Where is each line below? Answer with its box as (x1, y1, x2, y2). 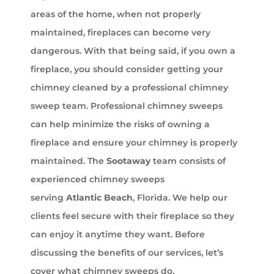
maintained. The (31, 155, 106, 166)
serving (31, 191, 66, 203)
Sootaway (106, 155, 150, 166)
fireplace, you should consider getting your (31, 63, 223, 75)
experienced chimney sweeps (31, 173, 165, 185)
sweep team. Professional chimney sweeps (31, 100, 223, 111)
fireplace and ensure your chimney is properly (31, 136, 237, 148)
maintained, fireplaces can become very (31, 26, 210, 38)
